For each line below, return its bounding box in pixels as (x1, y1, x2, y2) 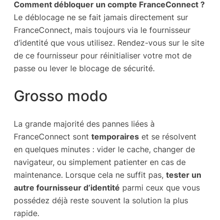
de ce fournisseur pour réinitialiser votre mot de (14, 50, 192, 60)
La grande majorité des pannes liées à (14, 119, 155, 129)
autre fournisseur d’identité (14, 183, 120, 193)
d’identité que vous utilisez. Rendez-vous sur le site (14, 37, 204, 48)
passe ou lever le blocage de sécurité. (14, 63, 155, 73)
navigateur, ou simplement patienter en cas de (14, 157, 186, 167)
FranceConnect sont (14, 132, 91, 142)
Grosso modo (14, 87, 108, 105)
